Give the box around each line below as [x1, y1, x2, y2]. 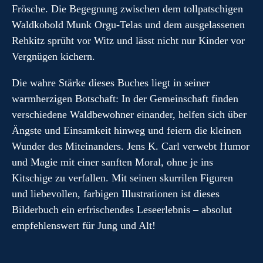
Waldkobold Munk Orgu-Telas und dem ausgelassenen [12, 19, 245, 31]
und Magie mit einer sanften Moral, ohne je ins [12, 156, 213, 168]
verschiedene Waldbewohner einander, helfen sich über [12, 109, 247, 120]
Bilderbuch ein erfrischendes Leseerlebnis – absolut [12, 204, 232, 215]
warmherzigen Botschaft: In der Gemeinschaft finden [12, 93, 238, 104]
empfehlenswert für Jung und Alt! [12, 220, 156, 231]
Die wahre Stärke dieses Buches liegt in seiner [12, 77, 210, 89]
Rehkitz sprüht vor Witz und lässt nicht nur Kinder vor [12, 35, 245, 46]
